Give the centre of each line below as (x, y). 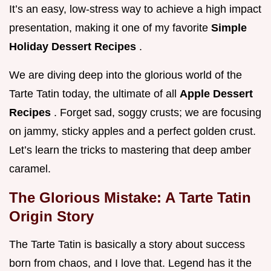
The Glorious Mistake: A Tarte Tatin (130, 198)
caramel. (30, 169)
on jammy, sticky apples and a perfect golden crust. (132, 132)
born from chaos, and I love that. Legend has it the (130, 263)
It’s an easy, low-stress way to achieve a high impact (135, 9)
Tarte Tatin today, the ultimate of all (94, 94)
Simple (229, 28)
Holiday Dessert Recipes (74, 47)
